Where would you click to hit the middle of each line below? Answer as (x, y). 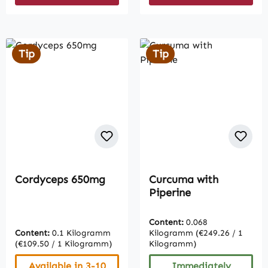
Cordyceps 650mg (60, 180)
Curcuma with (184, 180)
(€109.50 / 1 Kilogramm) (63, 244)
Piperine (170, 193)
